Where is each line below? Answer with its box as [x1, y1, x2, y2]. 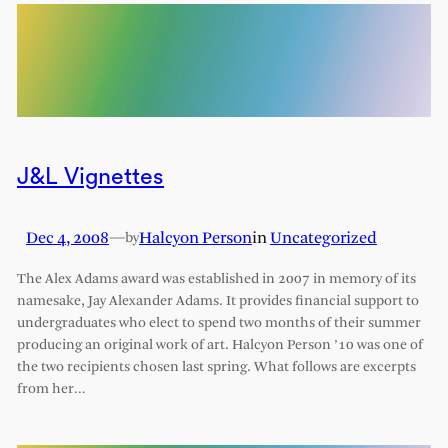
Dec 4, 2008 [25, 230, 109, 248]
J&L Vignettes [16, 165, 164, 189]
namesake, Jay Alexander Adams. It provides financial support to [16, 293, 419, 309]
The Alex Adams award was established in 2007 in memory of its [16, 271, 416, 287]
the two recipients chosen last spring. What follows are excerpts [16, 359, 416, 375]
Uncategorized [269, 230, 377, 248]
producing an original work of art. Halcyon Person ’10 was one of [16, 337, 423, 353]
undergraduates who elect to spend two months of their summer [16, 315, 421, 331]
